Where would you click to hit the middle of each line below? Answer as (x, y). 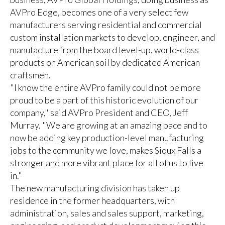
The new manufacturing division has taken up (95, 188)
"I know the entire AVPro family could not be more (105, 87)
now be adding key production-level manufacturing (107, 137)
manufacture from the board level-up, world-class (104, 49)
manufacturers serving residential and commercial (106, 24)
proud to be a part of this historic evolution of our (104, 100)
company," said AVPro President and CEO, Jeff (99, 112)
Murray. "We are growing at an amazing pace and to (108, 125)
